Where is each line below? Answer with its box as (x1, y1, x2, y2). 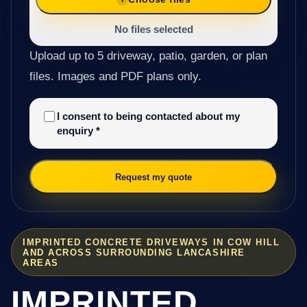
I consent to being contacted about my (56, 110, 240, 123)
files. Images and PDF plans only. (29, 70, 201, 84)
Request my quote (115, 171, 192, 182)
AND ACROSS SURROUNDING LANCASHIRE (23, 247, 245, 258)
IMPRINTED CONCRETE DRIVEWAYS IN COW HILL (23, 236, 280, 247)
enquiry (56, 125, 96, 137)
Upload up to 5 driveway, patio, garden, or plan (29, 49, 267, 63)
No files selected (114, 23, 193, 36)
